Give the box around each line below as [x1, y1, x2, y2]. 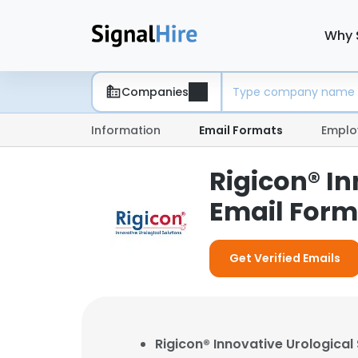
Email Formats [199, 122, 283, 138]
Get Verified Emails [229, 250, 340, 266]
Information [91, 122, 161, 138]
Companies [121, 83, 189, 100]
